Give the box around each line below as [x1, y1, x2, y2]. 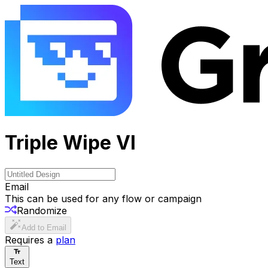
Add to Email [22, 223, 66, 232]
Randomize [17, 204, 67, 217]
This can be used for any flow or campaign [5, 192, 202, 205]
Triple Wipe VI [5, 131, 136, 155]
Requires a [5, 233, 53, 246]
